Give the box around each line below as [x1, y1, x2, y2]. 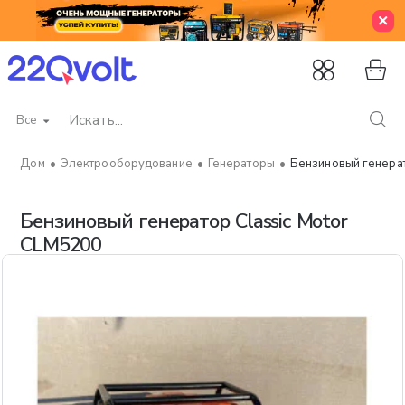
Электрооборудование [60, 155, 193, 172]
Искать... [6, 119, 52, 137]
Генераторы [207, 155, 275, 172]
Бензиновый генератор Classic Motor [20, 208, 347, 235]
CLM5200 [20, 231, 101, 259]
